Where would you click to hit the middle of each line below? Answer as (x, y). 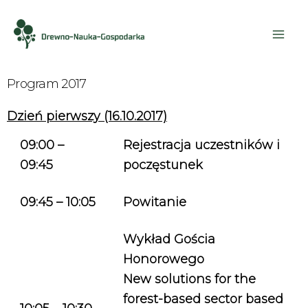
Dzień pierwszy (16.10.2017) (87, 116)
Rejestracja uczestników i (201, 145)
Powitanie (155, 202)
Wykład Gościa (169, 239)
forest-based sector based (203, 299)
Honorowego (164, 259)
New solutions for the (189, 279)
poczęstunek (163, 165)
